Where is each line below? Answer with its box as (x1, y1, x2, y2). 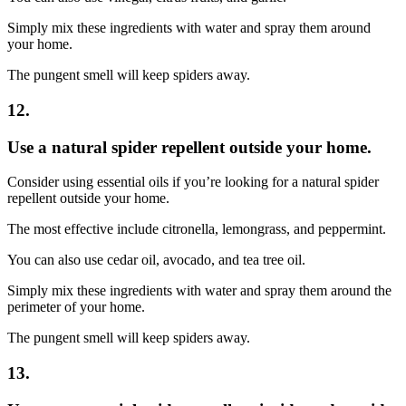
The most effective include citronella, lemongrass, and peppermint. (7, 221, 386, 237)
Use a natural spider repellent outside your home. (7, 137, 372, 157)
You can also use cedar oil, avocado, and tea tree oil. (7, 252, 305, 268)
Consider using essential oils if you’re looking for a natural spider (7, 174, 379, 190)
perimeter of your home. (7, 299, 145, 315)
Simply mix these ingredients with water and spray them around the (7, 283, 391, 299)
